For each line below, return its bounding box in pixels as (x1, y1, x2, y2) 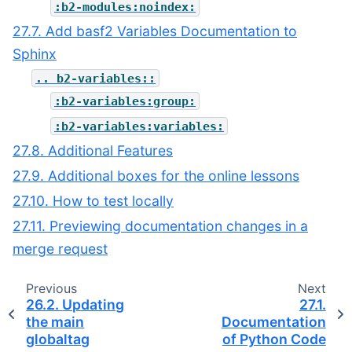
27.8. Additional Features (13, 141, 173, 159)
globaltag (26, 331, 90, 348)
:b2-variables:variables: (54, 119, 224, 134)
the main (26, 313, 85, 331)
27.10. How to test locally (13, 192, 174, 209)
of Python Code (222, 331, 326, 348)
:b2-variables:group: (54, 93, 196, 108)
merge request (13, 240, 108, 258)
